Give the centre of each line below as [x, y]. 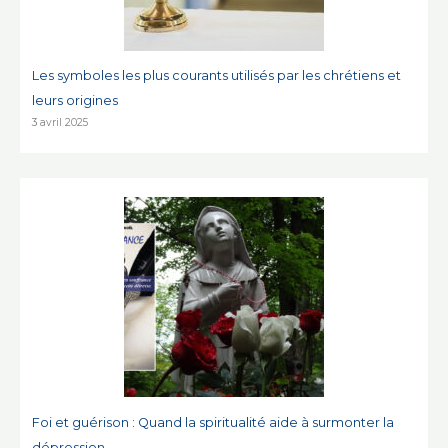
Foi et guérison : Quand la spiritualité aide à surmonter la [213, 423]
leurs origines [75, 101]
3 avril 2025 [60, 123]
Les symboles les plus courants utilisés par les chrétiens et [217, 76]
